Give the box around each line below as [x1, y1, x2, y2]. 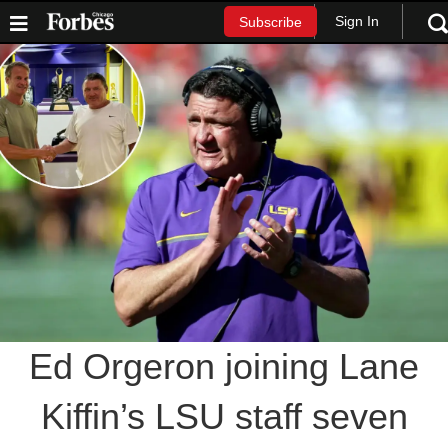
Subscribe [238, 14, 302, 31]
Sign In [334, 13, 379, 30]
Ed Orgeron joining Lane [29, 346, 419, 388]
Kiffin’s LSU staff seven [40, 396, 408, 438]
